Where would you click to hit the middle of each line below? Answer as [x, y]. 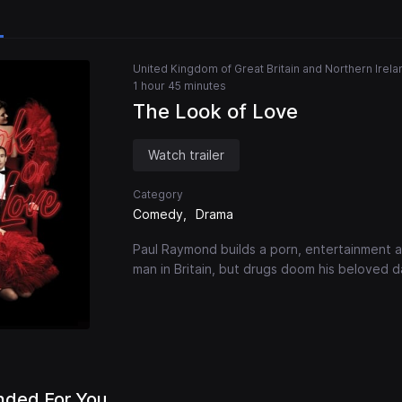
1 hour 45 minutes [179, 86]
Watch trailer [186, 155]
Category [158, 195]
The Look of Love [215, 112]
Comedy [158, 214]
